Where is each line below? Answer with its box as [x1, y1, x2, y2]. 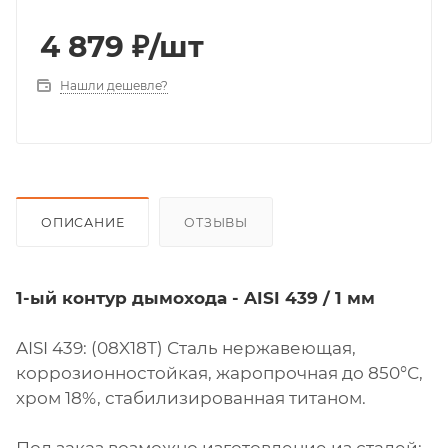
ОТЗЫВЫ [184, 215, 249, 231]
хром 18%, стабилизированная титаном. [16, 388, 366, 409]
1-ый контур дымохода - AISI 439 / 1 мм [16, 288, 375, 309]
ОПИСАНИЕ [41, 215, 125, 231]
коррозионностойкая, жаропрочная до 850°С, [16, 363, 423, 384]
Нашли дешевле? [60, 78, 168, 93]
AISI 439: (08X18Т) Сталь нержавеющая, [16, 338, 356, 359]
